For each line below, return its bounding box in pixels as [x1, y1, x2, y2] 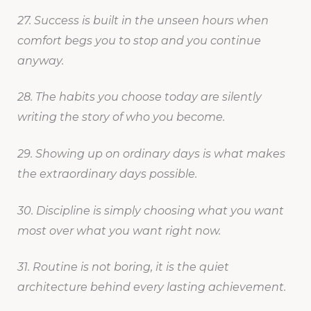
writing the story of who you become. [17, 110, 225, 124]
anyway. [17, 53, 64, 67]
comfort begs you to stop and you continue [17, 33, 261, 47]
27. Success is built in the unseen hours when [17, 13, 269, 27]
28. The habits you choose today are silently [17, 90, 262, 104]
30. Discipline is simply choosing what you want [17, 203, 284, 217]
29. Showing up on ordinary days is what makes [17, 147, 285, 161]
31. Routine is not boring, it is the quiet [17, 260, 229, 274]
